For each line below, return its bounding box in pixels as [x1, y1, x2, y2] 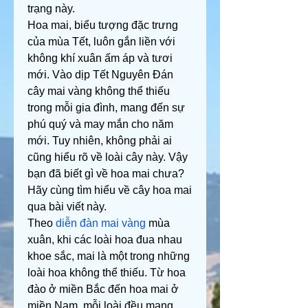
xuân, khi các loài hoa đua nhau [27, 234, 182, 245]
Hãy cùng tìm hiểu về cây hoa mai [27, 184, 192, 196]
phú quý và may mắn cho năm [27, 118, 173, 130]
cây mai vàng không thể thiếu [27, 85, 170, 97]
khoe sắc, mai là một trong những [27, 250, 190, 262]
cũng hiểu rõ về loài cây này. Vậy [27, 151, 188, 163]
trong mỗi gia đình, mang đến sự [27, 102, 185, 113]
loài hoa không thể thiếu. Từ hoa [27, 267, 186, 278]
